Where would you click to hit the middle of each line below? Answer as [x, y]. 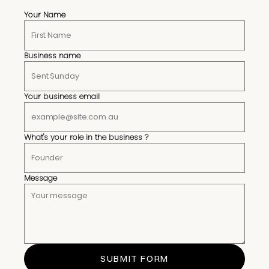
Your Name [45, 14]
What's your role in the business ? [86, 137]
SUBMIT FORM [134, 258]
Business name [52, 55]
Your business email [62, 96]
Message [41, 178]
